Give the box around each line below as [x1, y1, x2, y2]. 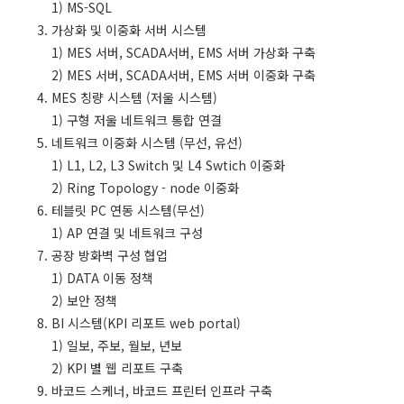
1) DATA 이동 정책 [23, 268, 153, 287]
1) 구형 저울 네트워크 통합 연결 [23, 110, 222, 129]
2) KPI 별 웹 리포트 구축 [23, 358, 183, 377]
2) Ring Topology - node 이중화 [23, 178, 243, 197]
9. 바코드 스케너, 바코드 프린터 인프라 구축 [23, 381, 272, 399]
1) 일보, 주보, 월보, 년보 [23, 335, 182, 354]
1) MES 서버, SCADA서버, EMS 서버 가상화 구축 [23, 42, 316, 61]
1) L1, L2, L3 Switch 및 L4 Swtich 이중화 [23, 155, 285, 174]
